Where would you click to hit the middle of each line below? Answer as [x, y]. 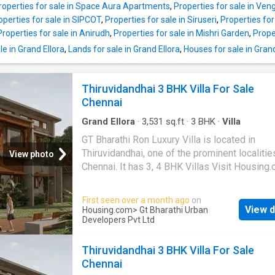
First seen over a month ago [136, 200]
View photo [32, 154]
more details [109, 180]
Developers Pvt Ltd [118, 219]
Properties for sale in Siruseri [161, 20]
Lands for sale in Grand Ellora [124, 49]
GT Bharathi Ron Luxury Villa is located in [168, 139]
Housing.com [107, 210]
